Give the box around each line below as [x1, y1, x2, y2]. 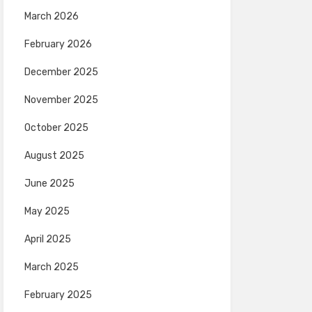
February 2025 [24, 289, 92, 301]
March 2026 [24, 10, 79, 22]
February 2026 [24, 38, 92, 50]
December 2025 [24, 66, 98, 78]
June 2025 [24, 178, 75, 189]
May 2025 [24, 205, 70, 217]
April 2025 [24, 233, 71, 245]
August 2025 [24, 150, 84, 162]
